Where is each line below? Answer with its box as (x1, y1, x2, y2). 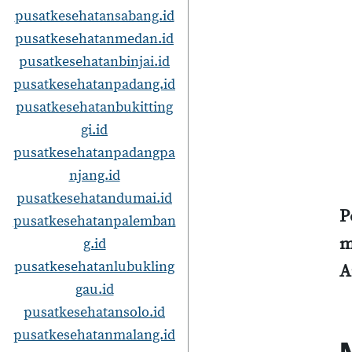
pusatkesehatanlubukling (14, 258, 174, 276)
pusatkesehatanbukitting (16, 98, 173, 116)
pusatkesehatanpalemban (13, 212, 176, 230)
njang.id (68, 167, 120, 185)
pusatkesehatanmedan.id (15, 30, 174, 48)
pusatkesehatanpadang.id (13, 75, 175, 93)
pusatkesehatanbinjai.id (19, 53, 170, 71)
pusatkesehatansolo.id (24, 303, 165, 321)
